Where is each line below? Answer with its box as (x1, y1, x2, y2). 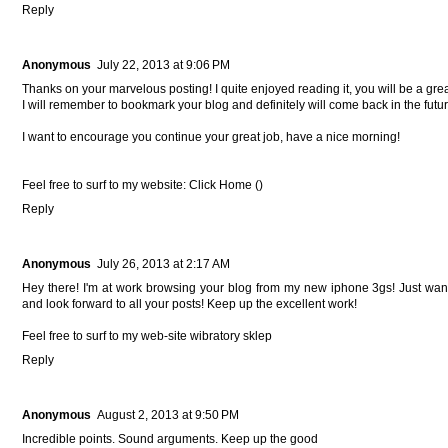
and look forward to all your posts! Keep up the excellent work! (22, 296, 357, 311)
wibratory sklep (190, 328, 272, 343)
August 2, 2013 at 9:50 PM (97, 407, 239, 422)
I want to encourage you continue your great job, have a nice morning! (22, 129, 400, 144)
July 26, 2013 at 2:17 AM (97, 256, 230, 271)
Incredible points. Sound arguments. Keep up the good (22, 431, 318, 446)
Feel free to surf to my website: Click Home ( (22, 177, 259, 192)
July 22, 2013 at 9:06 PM (97, 57, 230, 72)
